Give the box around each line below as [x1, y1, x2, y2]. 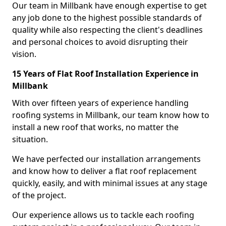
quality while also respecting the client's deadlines [12, 24, 203, 35]
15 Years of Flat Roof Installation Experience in [12, 68, 199, 79]
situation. [12, 134, 48, 145]
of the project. [12, 190, 66, 201]
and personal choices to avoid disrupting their [12, 36, 188, 47]
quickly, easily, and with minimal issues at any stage [12, 178, 207, 189]
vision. [12, 48, 36, 60]
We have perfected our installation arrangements [12, 153, 201, 164]
